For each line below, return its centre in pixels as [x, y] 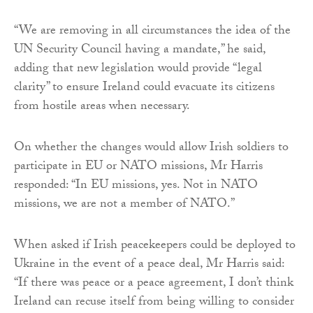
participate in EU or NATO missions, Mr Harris [138, 168]
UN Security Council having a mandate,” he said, [140, 51]
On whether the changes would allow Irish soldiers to [151, 149]
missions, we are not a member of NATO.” [124, 205]
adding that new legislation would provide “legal [138, 70]
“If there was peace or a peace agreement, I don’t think [154, 284]
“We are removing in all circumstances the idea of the [152, 32]
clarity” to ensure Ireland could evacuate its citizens [144, 89]
